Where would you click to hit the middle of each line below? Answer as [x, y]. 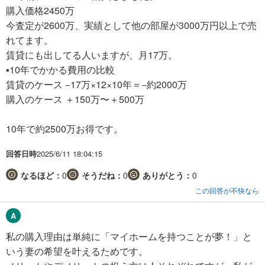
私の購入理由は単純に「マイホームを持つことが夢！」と [129, 237]
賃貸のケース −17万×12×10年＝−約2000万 [96, 85]
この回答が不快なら [227, 190]
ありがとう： [167, 175]
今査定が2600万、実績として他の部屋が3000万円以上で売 [131, 25]
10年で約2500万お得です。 [64, 129]
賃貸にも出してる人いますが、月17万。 [92, 55]
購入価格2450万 [40, 11]
